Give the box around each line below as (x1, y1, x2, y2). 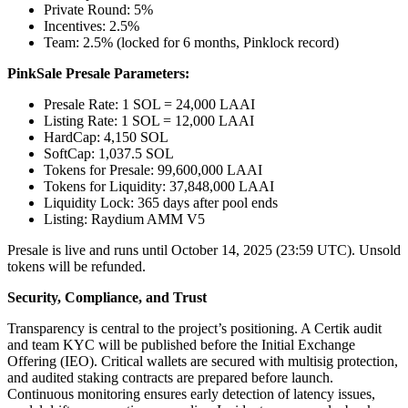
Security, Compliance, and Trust (7, 289, 207, 305)
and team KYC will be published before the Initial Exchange (7, 336, 355, 352)
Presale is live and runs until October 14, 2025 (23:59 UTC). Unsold (7, 241, 401, 258)
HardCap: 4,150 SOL (44, 128, 168, 145)
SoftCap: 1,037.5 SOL (44, 145, 174, 161)
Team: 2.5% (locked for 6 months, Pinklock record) (44, 34, 339, 50)
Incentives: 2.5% (44, 17, 139, 34)
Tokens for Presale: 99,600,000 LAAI (44, 161, 262, 178)
